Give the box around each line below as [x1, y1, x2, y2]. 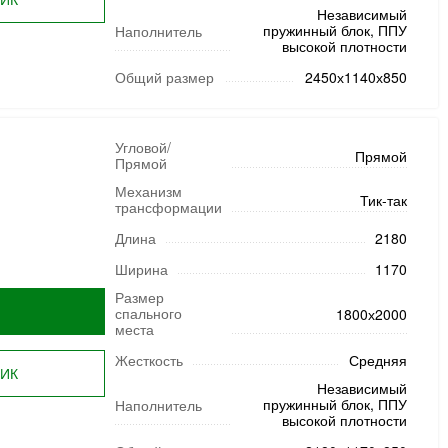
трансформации [114, 197, 222, 217]
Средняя [348, 350, 407, 370]
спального [114, 303, 182, 323]
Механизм [114, 181, 182, 201]
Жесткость [114, 350, 183, 370]
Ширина [114, 259, 168, 279]
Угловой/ [114, 137, 171, 157]
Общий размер [114, 67, 214, 87]
